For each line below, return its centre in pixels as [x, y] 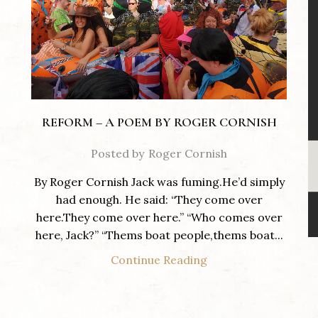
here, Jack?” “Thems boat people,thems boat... [159, 235]
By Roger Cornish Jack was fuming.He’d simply [159, 182]
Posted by [117, 154]
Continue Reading [159, 260]
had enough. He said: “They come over [159, 200]
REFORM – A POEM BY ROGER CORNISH [159, 122]
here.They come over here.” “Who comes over [159, 218]
